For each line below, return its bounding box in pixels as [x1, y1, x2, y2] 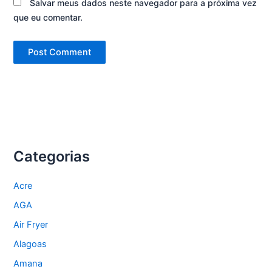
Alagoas [13, 238, 47, 250]
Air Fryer [13, 219, 49, 230]
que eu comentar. [13, 12, 83, 23]
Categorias [13, 148, 90, 166]
